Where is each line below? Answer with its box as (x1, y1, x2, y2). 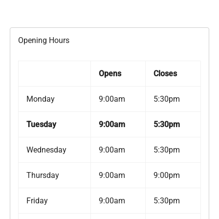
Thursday (26, 171, 59, 180)
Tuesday (26, 120, 56, 130)
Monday (26, 94, 55, 104)
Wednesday (26, 145, 66, 155)
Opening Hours (18, 36, 69, 45)
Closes (153, 69, 177, 79)
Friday (26, 196, 48, 206)
